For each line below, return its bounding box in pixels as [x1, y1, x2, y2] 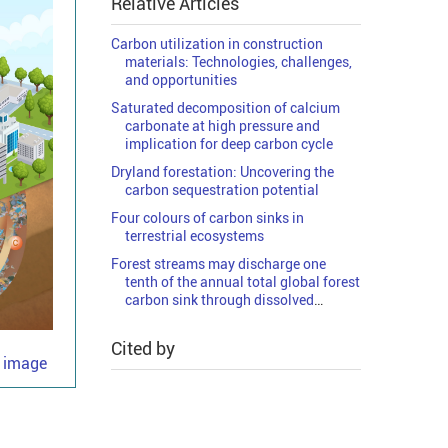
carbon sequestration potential [125, 181, 319, 198]
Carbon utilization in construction [111, 35, 323, 52]
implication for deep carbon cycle [125, 135, 333, 152]
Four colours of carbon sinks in [111, 209, 304, 226]
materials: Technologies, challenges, [125, 53, 352, 70]
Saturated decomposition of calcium [111, 99, 340, 116]
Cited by [111, 337, 175, 359]
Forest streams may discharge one [111, 255, 326, 272]
